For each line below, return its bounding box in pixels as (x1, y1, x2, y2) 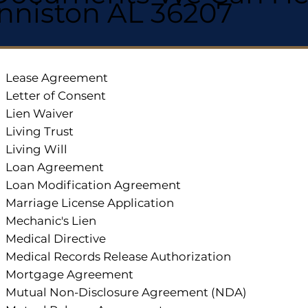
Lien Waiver (5, 107, 74, 121)
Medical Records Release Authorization (5, 250, 232, 264)
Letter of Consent (5, 89, 107, 103)
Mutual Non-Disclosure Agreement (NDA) (5, 285, 247, 300)
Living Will (5, 142, 68, 157)
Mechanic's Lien (5, 214, 97, 228)
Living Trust (5, 124, 74, 139)
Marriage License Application (5, 196, 175, 210)
